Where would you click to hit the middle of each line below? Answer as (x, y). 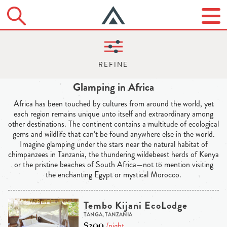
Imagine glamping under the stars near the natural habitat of (113, 144)
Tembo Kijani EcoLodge (135, 205)
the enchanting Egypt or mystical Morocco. (113, 175)
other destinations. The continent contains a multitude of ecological (113, 124)
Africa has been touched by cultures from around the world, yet (113, 104)
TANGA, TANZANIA (108, 214)
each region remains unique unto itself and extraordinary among (113, 114)
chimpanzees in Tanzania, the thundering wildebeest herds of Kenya (113, 155)
